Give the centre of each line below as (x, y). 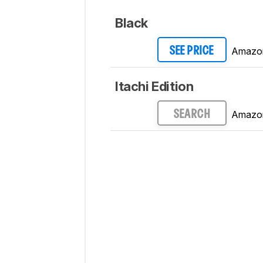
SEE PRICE (192, 51)
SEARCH (192, 114)
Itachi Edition (154, 87)
